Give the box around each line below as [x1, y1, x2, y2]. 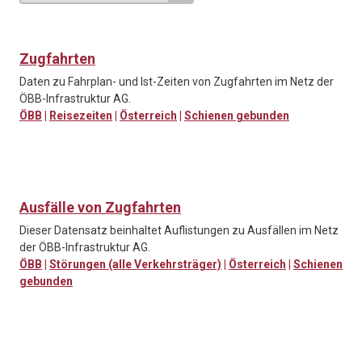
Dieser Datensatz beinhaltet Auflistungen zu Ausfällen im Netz [19, 224, 339, 238]
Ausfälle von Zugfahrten [19, 199, 181, 217]
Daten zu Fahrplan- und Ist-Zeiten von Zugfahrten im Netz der [19, 75, 334, 89]
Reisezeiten [49, 109, 112, 123]
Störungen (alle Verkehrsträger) [49, 258, 221, 271]
